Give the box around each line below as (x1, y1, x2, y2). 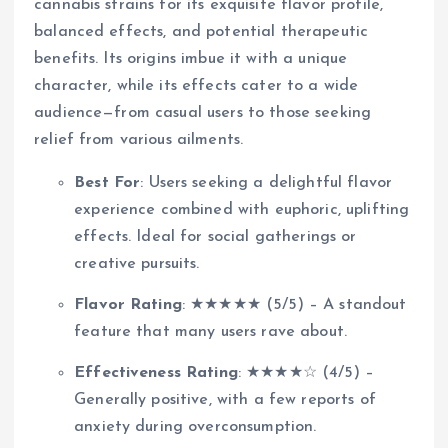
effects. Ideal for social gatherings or (74, 228, 357, 245)
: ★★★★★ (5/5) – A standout (181, 296, 407, 313)
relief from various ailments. (34, 131, 244, 148)
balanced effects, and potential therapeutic (34, 23, 369, 40)
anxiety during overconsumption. (74, 418, 317, 435)
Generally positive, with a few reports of (74, 391, 376, 408)
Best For (74, 174, 141, 191)
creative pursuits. (74, 255, 200, 272)
